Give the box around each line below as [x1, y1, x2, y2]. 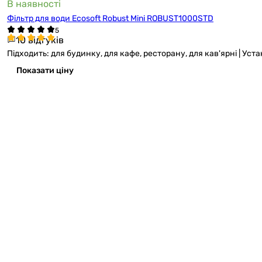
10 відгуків [16, 35, 64, 46]
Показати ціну [16, 65, 74, 75]
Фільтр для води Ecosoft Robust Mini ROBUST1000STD [7, 13, 213, 23]
